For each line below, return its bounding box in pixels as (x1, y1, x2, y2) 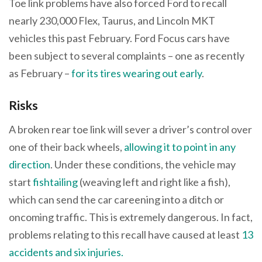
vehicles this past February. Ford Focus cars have (9, 31, 230, 44)
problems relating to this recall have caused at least (9, 228, 242, 242)
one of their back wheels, (9, 140, 124, 154)
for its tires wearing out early (71, 66, 202, 80)
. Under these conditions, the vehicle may (50, 158, 236, 171)
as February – (9, 66, 71, 80)
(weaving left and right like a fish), (78, 175, 230, 189)
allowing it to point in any (124, 140, 236, 154)
